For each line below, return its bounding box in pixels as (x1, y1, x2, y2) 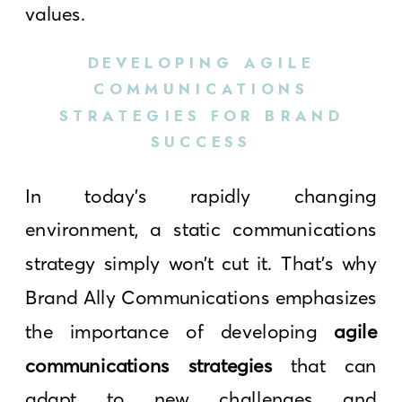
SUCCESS (150, 130, 252, 153)
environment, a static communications (25, 217, 378, 241)
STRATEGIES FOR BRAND (58, 104, 344, 127)
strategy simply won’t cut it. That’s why (25, 250, 378, 275)
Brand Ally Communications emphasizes (25, 284, 378, 310)
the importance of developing (25, 319, 335, 344)
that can (272, 353, 378, 377)
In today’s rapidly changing (25, 183, 378, 207)
